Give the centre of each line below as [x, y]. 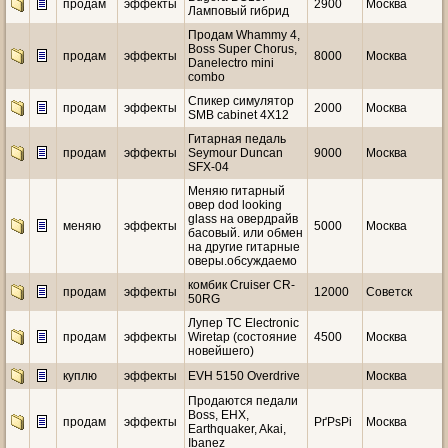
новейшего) [221, 351]
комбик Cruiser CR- [241, 285]
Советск [389, 292]
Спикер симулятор [241, 101]
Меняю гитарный [236, 191]
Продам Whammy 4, [244, 35]
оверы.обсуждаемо [242, 261]
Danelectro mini [231, 63]
